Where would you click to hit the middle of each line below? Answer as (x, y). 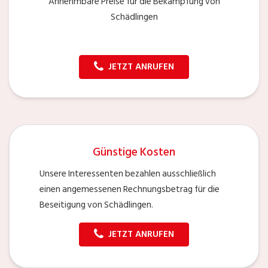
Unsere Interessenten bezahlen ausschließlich (128, 173)
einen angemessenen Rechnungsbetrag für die (130, 189)
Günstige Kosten (134, 152)
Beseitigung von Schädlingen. (96, 205)
